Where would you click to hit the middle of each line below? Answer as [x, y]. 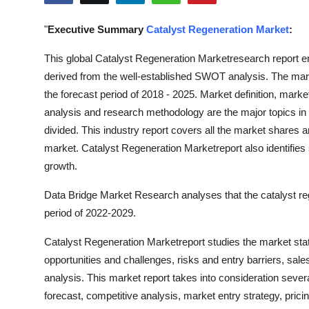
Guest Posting [47, 50]
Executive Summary [97, 29]
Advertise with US [58, 118]
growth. [61, 166]
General [30, 287]
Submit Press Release [66, 17]
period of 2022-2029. [90, 213]
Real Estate [40, 253]
